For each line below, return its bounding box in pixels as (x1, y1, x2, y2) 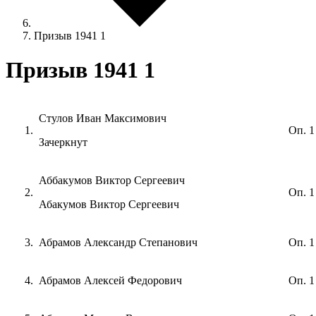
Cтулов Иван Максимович (39, 111, 166, 124)
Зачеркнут (39, 135, 87, 148)
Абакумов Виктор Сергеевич (39, 197, 179, 210)
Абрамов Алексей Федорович (39, 274, 182, 286)
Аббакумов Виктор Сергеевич (39, 174, 185, 186)
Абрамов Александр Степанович (39, 236, 197, 248)
